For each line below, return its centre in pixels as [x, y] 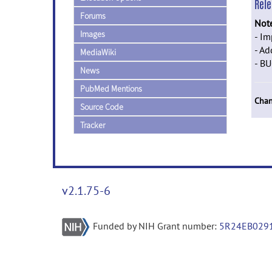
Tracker [93, 125]
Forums [93, 16]
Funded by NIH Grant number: [156, 226]
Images [93, 34]
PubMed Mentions [111, 89]
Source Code [102, 107]
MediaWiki [98, 52]
